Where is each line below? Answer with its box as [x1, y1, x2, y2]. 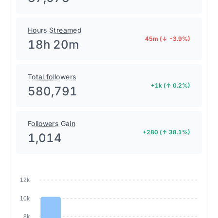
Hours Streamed [28, 26, 82, 34]
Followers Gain [28, 119, 75, 127]
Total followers [28, 73, 76, 81]
